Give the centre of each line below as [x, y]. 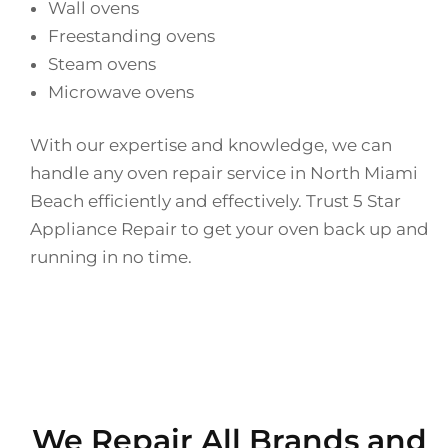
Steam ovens [102, 63]
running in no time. [111, 257]
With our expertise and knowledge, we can [211, 145]
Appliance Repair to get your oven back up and [229, 229]
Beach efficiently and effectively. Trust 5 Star [215, 201]
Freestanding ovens [131, 35]
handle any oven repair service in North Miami [224, 173]
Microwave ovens [121, 91]
